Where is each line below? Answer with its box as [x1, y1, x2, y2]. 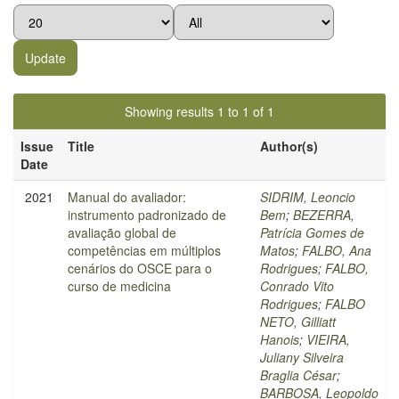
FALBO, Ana [302, 241, 371, 259]
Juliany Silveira [260, 348, 344, 366]
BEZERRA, [293, 206, 354, 224]
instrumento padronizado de [68, 206, 226, 224]
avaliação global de [68, 224, 176, 241]
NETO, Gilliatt [260, 313, 336, 330]
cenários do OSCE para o [68, 259, 212, 277]
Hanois [260, 330, 299, 348]
